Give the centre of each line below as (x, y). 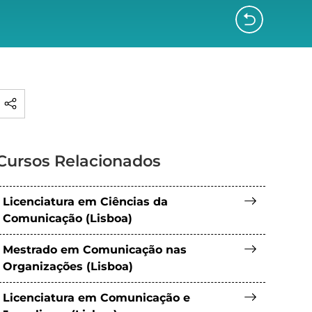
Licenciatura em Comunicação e (97, 298)
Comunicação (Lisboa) (68, 218)
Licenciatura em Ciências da (86, 202)
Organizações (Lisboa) (68, 266)
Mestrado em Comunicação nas (95, 250)
